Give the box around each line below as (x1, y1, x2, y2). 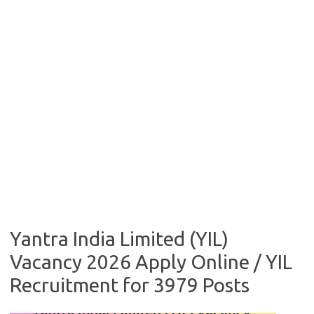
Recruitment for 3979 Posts (10, 274, 250, 296)
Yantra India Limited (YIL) (10, 228, 228, 250)
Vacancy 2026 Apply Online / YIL (10, 251, 292, 273)
